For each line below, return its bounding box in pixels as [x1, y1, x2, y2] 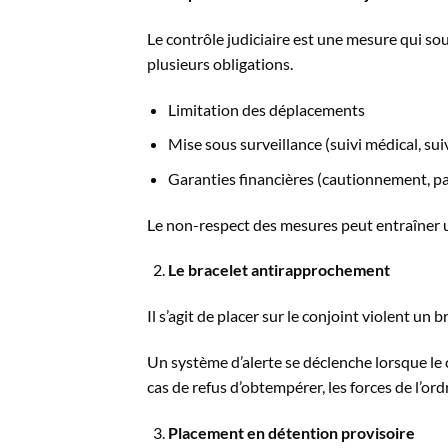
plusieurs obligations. [147, 53, 293, 73]
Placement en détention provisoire [167, 422, 415, 442]
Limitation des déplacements [167, 99, 365, 119]
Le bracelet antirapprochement [167, 260, 390, 280]
